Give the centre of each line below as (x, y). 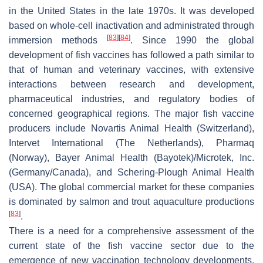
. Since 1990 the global (192, 41)
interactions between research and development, (131, 85)
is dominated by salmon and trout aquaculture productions (131, 202)
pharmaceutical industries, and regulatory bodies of (131, 99)
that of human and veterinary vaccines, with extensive (131, 70)
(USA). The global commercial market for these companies (131, 187)
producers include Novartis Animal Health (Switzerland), (131, 129)
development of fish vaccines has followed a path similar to (131, 55)
